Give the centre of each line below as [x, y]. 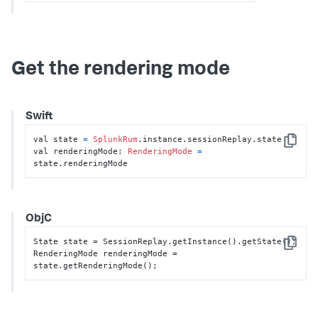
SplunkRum [116, 139]
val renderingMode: [81, 151]
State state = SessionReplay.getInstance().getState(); [165, 241]
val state [59, 139]
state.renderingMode [81, 163]
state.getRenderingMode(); [96, 265]
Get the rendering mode [121, 71]
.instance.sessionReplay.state [210, 139]
